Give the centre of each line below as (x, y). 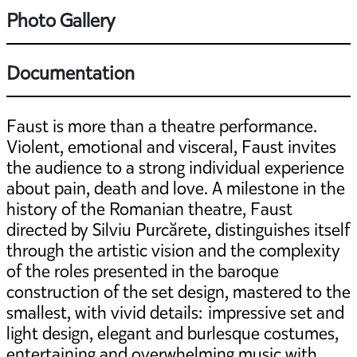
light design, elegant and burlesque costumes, (173, 333)
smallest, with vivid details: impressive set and (175, 312)
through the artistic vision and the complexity (173, 250)
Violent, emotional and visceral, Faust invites (171, 147)
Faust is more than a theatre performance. (162, 126)
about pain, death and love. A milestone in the (176, 188)
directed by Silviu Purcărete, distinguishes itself (178, 229)
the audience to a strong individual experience (175, 167)
